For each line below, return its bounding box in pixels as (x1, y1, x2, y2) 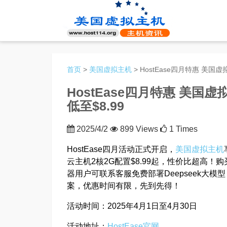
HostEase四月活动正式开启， (67, 145, 175, 154)
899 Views (118, 125, 160, 133)
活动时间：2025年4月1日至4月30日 (67, 202, 197, 210)
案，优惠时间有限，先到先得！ (67, 181, 180, 190)
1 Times (167, 125, 198, 133)
